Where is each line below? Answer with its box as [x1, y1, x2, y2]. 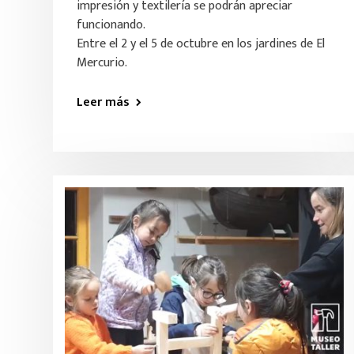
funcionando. [77, 14, 145, 36]
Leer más [77, 92, 130, 113]
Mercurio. [77, 52, 127, 73]
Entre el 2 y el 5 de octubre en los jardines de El [77, 33, 325, 55]
